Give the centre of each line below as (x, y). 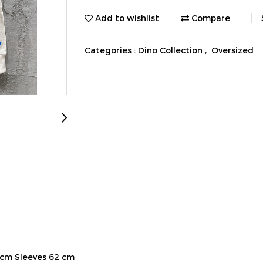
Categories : (111, 50)
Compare (210, 18)
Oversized (232, 50)
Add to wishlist (126, 18)
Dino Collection (171, 50)
